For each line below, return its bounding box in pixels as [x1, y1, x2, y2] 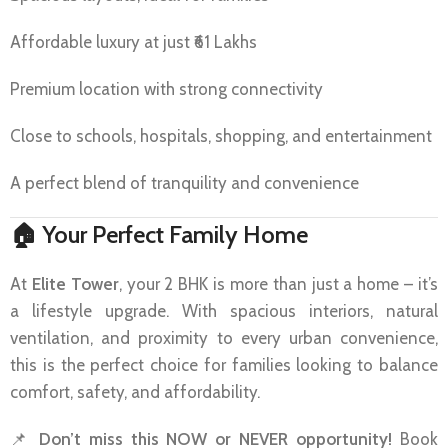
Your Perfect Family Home [42, 219, 308, 249]
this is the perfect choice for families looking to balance [10, 354, 438, 375]
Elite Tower [31, 273, 119, 294]
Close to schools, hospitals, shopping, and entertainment [10, 125, 432, 146]
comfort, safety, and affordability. [10, 381, 260, 402]
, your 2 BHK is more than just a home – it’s [118, 273, 439, 294]
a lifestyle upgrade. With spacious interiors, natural [10, 300, 438, 321]
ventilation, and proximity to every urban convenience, [10, 327, 438, 348]
